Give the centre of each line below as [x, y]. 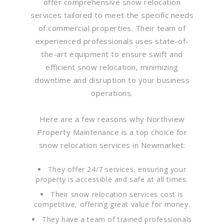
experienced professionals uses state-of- [112, 41]
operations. [112, 93]
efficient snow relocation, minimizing [112, 67]
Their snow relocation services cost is [117, 194]
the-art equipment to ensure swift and [112, 54]
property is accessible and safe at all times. [112, 179]
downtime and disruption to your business [112, 80]
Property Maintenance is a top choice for [112, 132]
